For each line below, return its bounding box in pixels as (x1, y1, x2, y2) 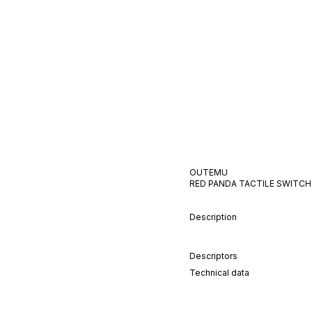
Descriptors (189, 251, 237, 261)
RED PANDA (189, 178, 237, 189)
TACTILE (239, 178, 274, 189)
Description (189, 212, 237, 222)
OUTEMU (189, 167, 228, 178)
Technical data (189, 267, 249, 278)
